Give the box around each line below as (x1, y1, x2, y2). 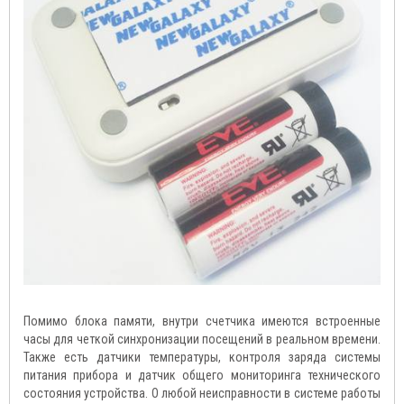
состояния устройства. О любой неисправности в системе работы (23, 386, 381, 400)
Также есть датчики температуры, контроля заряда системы (23, 350, 381, 364)
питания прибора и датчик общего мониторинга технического (23, 368, 381, 382)
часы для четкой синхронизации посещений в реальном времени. (23, 332, 381, 346)
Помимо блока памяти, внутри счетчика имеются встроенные (23, 314, 381, 328)
